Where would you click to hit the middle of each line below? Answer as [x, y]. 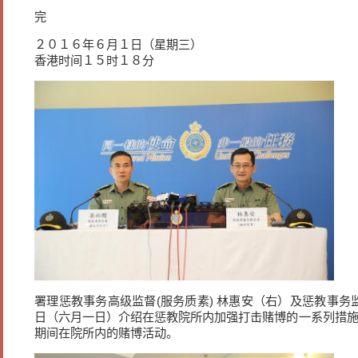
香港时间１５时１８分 [94, 61]
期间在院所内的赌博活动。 [106, 332]
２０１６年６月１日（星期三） [118, 45]
